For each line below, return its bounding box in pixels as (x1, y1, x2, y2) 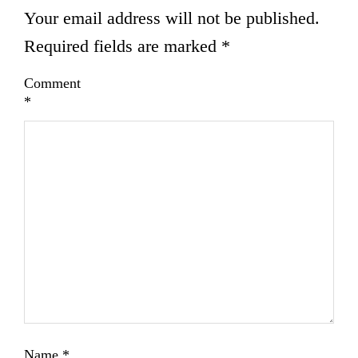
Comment (24, 75, 81, 92)
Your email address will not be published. (24, 7, 320, 28)
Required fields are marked (24, 35, 221, 56)
